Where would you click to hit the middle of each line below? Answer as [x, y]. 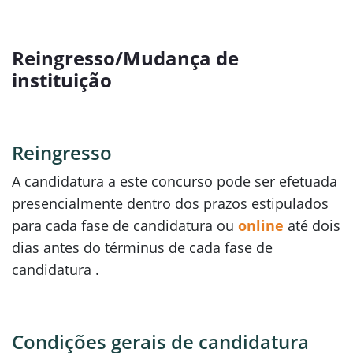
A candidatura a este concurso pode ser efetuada [175, 181]
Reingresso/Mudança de [125, 58]
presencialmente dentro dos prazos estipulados [170, 203]
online [261, 225]
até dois [312, 225]
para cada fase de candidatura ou [125, 225]
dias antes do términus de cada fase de [142, 247]
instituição [62, 80]
